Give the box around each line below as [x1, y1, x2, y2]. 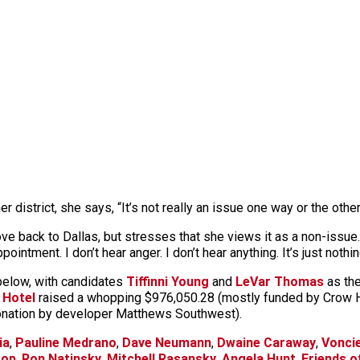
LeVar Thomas [235, 274, 324, 289]
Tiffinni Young [126, 274, 209, 289]
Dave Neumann [122, 335, 211, 350]
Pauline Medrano [15, 335, 117, 350]
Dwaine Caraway [217, 335, 316, 350]
